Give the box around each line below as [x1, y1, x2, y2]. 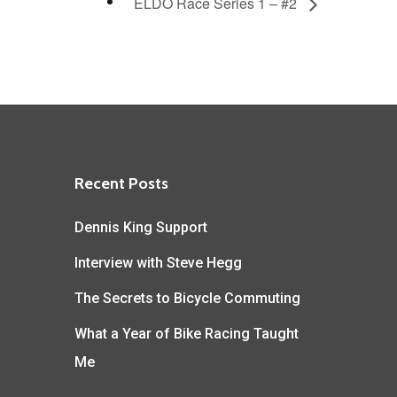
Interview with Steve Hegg [74, 254, 243, 271]
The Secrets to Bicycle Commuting [74, 290, 301, 307]
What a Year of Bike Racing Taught [74, 325, 300, 342]
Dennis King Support [74, 219, 208, 236]
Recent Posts [74, 174, 169, 193]
